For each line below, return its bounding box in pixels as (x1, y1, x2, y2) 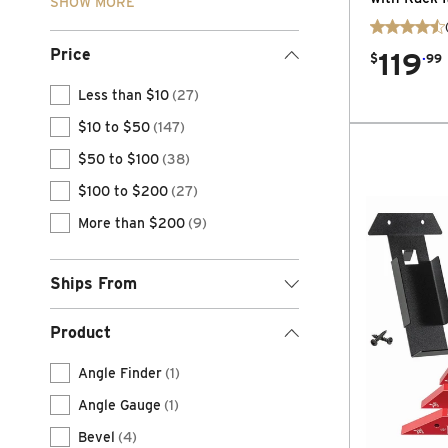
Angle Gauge (78, 397, 161, 413)
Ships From (50, 274, 137, 293)
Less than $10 (78, 87, 169, 103)
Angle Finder (78, 365, 162, 381)
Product (50, 323, 111, 342)
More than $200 (78, 215, 185, 231)
